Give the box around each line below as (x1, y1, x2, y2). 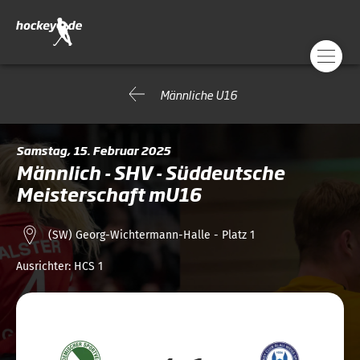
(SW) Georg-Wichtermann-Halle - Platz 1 (48, 227, 255, 242)
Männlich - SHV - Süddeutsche (16, 159, 284, 186)
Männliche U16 (160, 85, 237, 103)
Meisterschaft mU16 (16, 181, 201, 207)
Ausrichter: (16, 260, 74, 273)
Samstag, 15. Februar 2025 (16, 141, 170, 158)
